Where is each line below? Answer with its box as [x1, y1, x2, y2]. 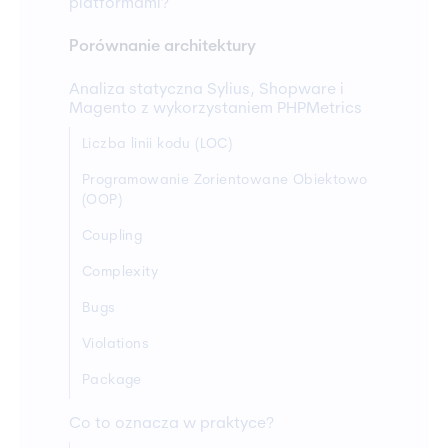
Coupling [82, 229, 143, 245]
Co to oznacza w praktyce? [69, 416, 274, 433]
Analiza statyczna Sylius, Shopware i [69, 82, 344, 99]
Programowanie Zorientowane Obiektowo [82, 173, 368, 189]
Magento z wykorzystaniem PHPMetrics [69, 101, 362, 118]
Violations [82, 337, 149, 353]
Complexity [82, 265, 158, 281]
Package [82, 373, 142, 389]
